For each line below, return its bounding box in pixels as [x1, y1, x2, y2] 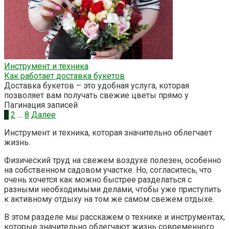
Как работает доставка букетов [4, 71, 125, 81]
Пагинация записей [4, 100, 78, 110]
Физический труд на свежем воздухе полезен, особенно [4, 155, 221, 165]
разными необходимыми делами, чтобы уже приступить [4, 184, 221, 194]
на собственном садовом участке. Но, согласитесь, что [4, 165, 212, 175]
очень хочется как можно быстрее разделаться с [4, 174, 192, 185]
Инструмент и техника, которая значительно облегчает [4, 127, 212, 138]
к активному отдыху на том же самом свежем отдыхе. [4, 194, 214, 204]
